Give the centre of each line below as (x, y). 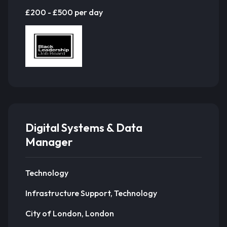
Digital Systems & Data (84, 128)
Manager (49, 142)
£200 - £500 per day (64, 12)
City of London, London (70, 213)
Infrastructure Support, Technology (91, 193)
